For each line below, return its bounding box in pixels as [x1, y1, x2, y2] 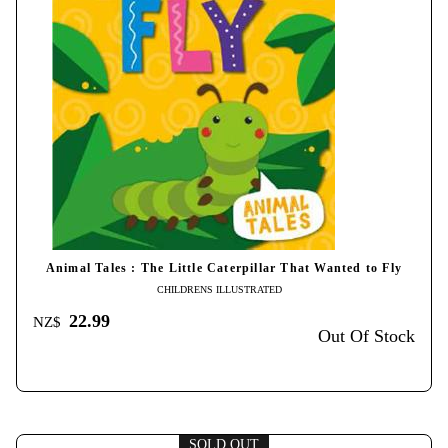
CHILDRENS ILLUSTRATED [156, 284, 282, 296]
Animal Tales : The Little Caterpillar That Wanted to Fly [45, 262, 403, 276]
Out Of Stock [318, 326, 415, 347]
